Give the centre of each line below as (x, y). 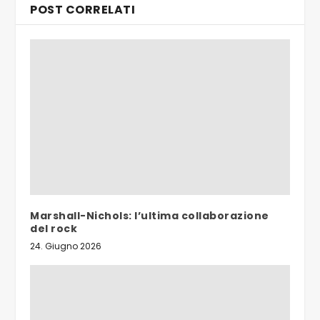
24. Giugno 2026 (66, 246)
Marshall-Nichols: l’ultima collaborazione (150, 215)
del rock (54, 228)
